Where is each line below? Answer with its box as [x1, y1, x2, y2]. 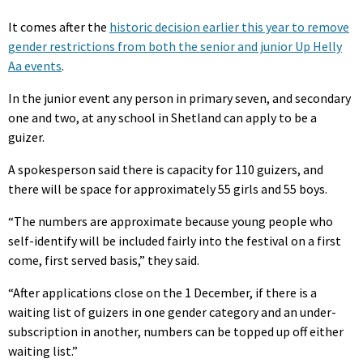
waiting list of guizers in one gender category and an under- [8, 303, 336, 320]
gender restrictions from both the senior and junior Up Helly [8, 37, 342, 54]
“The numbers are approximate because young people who [8, 212, 333, 229]
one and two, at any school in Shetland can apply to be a [8, 109, 317, 126]
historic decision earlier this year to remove [109, 18, 349, 35]
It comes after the [8, 18, 109, 35]
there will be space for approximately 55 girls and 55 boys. [8, 180, 327, 197]
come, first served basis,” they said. [8, 251, 199, 268]
